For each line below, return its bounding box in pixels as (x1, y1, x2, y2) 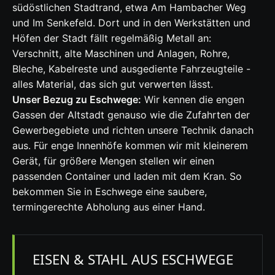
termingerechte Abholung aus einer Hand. (12, 201, 205, 214)
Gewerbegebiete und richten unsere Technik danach (12, 124, 254, 137)
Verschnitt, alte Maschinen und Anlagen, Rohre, (12, 47, 230, 60)
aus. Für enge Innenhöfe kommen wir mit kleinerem (12, 139, 248, 152)
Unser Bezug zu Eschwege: (12, 93, 141, 106)
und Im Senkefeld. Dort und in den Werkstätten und (12, 17, 250, 29)
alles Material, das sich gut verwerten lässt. (12, 78, 213, 91)
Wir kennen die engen (141, 93, 244, 106)
